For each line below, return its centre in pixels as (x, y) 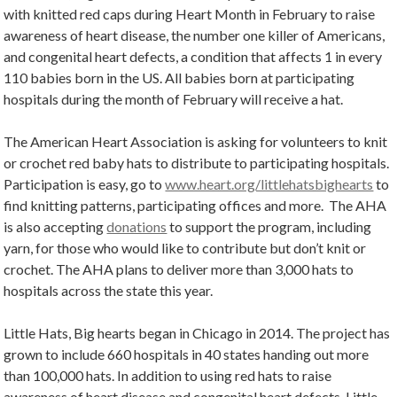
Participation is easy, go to (85, 184)
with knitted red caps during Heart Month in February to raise (190, 14)
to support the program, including (269, 226)
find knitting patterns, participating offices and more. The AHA (195, 205)
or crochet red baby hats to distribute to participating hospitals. (197, 163)
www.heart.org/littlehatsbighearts (269, 184)
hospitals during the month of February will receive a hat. (174, 99)
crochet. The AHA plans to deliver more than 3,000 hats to (179, 269)
